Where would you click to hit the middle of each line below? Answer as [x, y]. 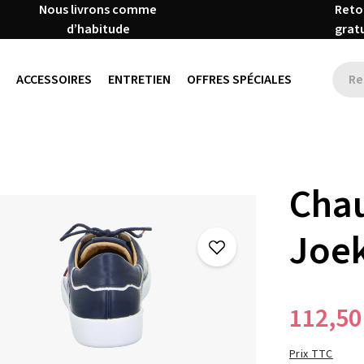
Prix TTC [311, 354]
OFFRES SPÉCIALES [239, 80]
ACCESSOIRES [54, 80]
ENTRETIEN [139, 80]
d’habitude [98, 29]
